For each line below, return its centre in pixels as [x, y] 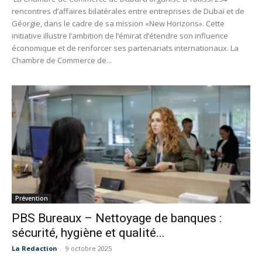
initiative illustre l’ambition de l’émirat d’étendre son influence [120, 36]
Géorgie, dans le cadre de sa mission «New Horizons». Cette [118, 24]
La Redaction [35, 248]
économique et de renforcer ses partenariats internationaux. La [125, 48]
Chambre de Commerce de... [62, 61]
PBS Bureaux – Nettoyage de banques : [117, 218]
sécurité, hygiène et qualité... [88, 232]
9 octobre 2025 [89, 248]
